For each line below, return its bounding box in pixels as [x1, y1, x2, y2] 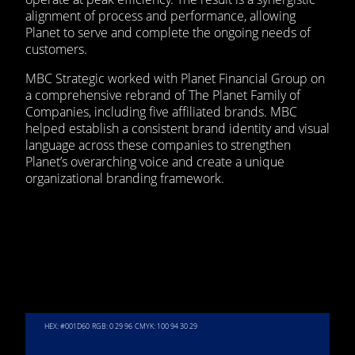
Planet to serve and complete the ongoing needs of [25, 24, 311, 42]
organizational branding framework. [25, 170, 227, 188]
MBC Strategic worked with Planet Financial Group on [25, 70, 325, 88]
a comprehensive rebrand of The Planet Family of [25, 86, 300, 105]
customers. [25, 40, 87, 59]
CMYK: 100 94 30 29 [135, 321, 197, 332]
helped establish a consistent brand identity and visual [25, 120, 330, 138]
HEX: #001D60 [44, 321, 90, 332]
